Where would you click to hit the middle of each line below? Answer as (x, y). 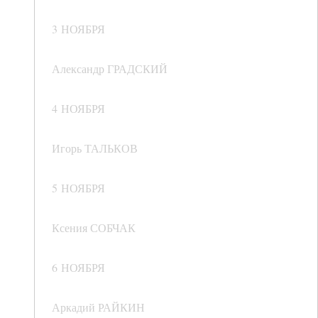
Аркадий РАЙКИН (98, 307)
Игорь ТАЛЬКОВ (95, 148)
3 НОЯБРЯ (78, 29)
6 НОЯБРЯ (78, 268)
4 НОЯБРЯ (78, 109)
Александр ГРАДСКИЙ (110, 69)
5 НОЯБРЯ (78, 188)
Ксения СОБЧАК (94, 228)
